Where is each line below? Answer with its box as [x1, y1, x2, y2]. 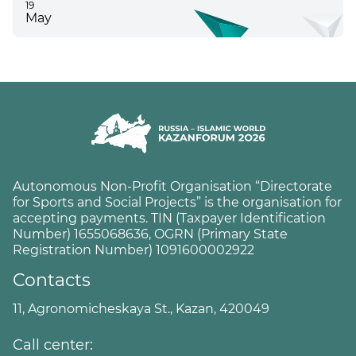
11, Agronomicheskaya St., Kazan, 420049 [13, 301, 269, 316]
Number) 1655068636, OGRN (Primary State [13, 226, 288, 242]
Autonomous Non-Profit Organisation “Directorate [13, 179, 332, 194]
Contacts [13, 269, 91, 291]
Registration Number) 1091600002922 [13, 242, 254, 257]
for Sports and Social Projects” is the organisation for [13, 195, 342, 210]
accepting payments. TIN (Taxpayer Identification [13, 211, 326, 226]
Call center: [13, 336, 93, 354]
